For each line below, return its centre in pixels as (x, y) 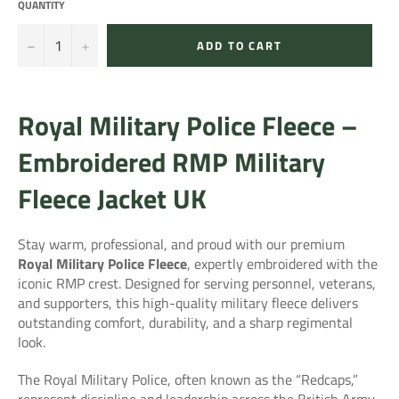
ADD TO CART (240, 45)
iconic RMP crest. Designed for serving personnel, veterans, (197, 283)
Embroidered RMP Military (171, 162)
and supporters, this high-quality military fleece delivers (188, 302)
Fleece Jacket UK (112, 199)
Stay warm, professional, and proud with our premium (181, 244)
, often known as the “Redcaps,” (263, 379)
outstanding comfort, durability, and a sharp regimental (185, 322)
